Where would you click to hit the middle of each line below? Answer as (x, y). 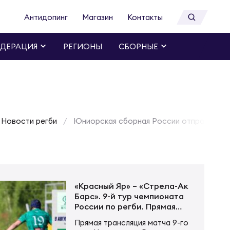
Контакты (145, 17)
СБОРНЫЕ (138, 47)
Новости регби (29, 121)
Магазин (98, 17)
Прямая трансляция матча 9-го (131, 222)
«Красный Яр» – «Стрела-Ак (131, 186)
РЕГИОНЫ (83, 47)
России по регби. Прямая (125, 206)
